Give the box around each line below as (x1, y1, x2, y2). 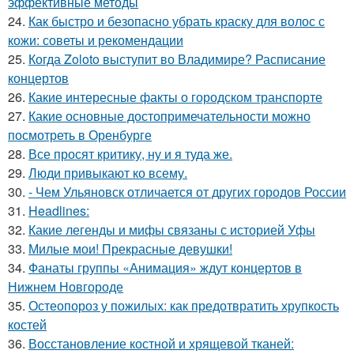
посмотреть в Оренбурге (8, 126, 152, 145)
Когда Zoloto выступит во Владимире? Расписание (28, 50, 326, 69)
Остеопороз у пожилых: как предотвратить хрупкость (28, 296, 339, 315)
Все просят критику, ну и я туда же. (28, 145, 232, 164)
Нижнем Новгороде (8, 277, 123, 296)
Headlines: (28, 201, 89, 220)
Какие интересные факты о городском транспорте (28, 88, 322, 107)
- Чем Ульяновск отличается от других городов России (28, 183, 346, 201)
